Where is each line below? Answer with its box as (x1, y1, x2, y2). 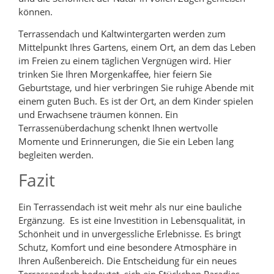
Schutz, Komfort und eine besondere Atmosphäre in (18, 241, 237, 254)
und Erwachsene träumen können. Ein (18, 108, 178, 120)
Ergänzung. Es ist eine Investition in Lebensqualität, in (18, 214, 245, 227)
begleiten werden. (18, 148, 94, 161)
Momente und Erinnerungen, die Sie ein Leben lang (18, 135, 234, 147)
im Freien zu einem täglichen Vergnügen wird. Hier (18, 54, 231, 67)
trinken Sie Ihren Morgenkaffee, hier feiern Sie (18, 67, 212, 80)
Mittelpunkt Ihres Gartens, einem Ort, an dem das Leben (18, 40, 256, 53)
